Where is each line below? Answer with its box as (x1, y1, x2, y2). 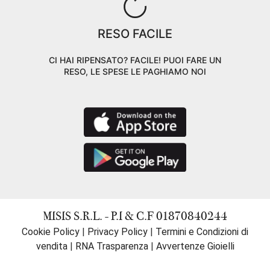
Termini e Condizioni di (155, 226, 248, 238)
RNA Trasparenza (75, 240, 148, 253)
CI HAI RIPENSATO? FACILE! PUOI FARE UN (49, 55, 221, 65)
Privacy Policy (87, 226, 148, 238)
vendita (36, 240, 67, 253)
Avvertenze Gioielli (155, 240, 234, 253)
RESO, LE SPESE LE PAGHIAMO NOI (64, 66, 206, 77)
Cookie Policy (22, 226, 80, 238)
